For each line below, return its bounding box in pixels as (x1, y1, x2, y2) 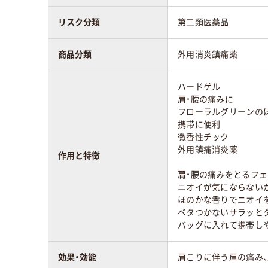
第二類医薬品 (178, 17, 229, 27)
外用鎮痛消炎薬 (178, 144, 237, 154)
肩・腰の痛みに (178, 94, 233, 104)
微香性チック (178, 132, 229, 142)
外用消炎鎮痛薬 (178, 49, 237, 59)
